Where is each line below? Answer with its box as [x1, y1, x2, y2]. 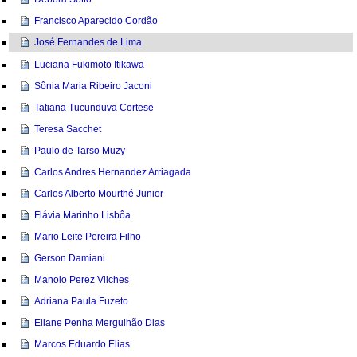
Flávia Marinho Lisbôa [34, 209, 131, 221]
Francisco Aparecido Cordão [34, 15, 159, 27]
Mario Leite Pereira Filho [34, 230, 142, 242]
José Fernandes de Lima [34, 37, 143, 49]
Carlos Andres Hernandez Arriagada [34, 166, 192, 178]
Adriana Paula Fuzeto [34, 295, 129, 307]
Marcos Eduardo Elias [34, 338, 131, 350]
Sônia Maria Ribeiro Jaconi [34, 80, 153, 92]
